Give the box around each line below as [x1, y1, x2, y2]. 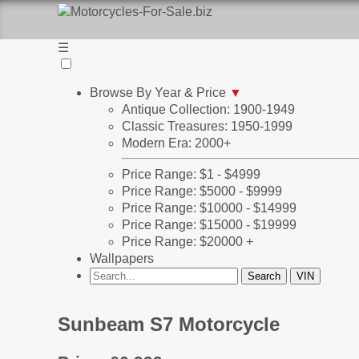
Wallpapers [90, 252, 154, 265]
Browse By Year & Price [90, 86, 229, 99]
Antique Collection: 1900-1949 [122, 103, 295, 116]
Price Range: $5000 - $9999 [122, 184, 282, 198]
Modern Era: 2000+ [122, 136, 231, 150]
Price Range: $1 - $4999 [122, 167, 260, 181]
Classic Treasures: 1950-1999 [122, 119, 292, 133]
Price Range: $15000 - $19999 [122, 218, 296, 232]
